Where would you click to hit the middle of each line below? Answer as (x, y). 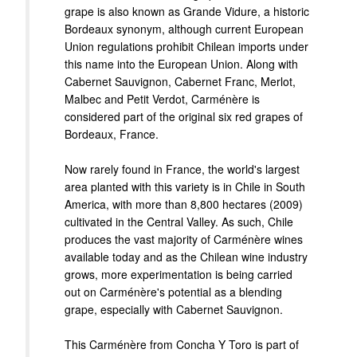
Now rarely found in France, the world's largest (182, 169)
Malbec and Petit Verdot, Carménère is (162, 99)
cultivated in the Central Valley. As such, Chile (179, 222)
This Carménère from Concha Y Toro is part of (182, 345)
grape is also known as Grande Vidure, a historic (187, 12)
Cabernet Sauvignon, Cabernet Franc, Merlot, (180, 82)
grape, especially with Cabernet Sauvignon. (174, 310)
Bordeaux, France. (112, 134)
